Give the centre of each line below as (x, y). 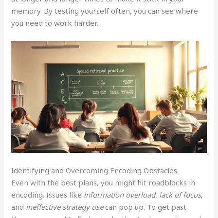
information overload (120, 194)
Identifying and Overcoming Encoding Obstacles (94, 170)
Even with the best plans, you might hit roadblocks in (103, 182)
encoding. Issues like (48, 194)
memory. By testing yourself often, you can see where (105, 11)
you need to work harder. (55, 23)
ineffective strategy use (65, 207)
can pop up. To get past (145, 207)
